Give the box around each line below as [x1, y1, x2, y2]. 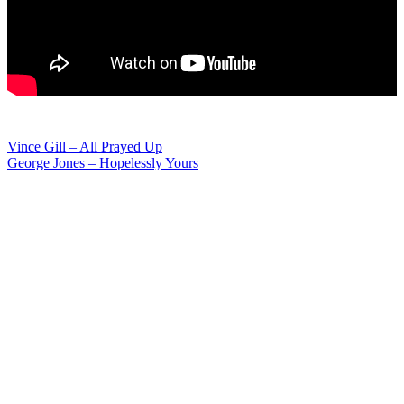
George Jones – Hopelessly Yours [7, 155, 198, 171]
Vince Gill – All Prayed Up [7, 139, 162, 155]
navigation [6, 170, 137, 204]
